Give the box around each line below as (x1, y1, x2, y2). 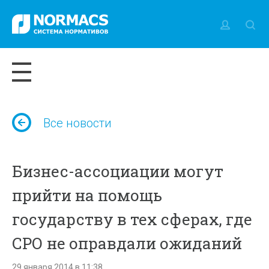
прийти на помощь (12, 185, 163, 205)
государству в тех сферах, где (12, 209, 253, 229)
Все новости (43, 116, 112, 130)
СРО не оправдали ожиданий (12, 233, 243, 253)
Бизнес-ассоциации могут (12, 161, 224, 181)
